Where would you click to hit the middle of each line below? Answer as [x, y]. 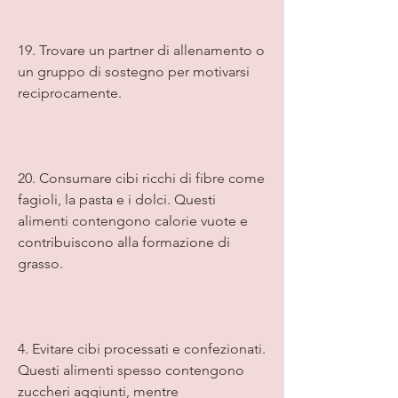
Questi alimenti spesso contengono [131, 370]
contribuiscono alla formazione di [124, 242]
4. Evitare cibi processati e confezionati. [142, 348]
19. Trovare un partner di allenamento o [141, 50]
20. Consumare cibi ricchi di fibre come [141, 178]
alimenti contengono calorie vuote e [133, 220]
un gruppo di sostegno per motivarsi [134, 71]
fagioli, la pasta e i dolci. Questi [117, 199]
